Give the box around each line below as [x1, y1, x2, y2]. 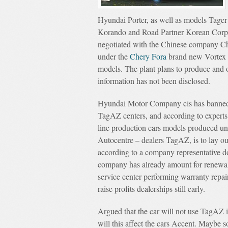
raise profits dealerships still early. [98, 183, 205, 194]
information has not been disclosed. [98, 75, 210, 86]
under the [98, 51, 130, 62]
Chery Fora [130, 51, 166, 62]
